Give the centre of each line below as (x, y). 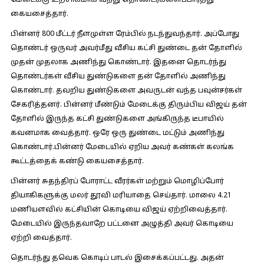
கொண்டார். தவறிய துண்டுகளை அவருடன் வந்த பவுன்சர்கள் (126, 91)
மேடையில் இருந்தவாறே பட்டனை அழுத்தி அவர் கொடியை (122, 224)
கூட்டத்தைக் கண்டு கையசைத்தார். (77, 161)
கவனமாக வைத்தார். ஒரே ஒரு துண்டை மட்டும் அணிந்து (117, 133)
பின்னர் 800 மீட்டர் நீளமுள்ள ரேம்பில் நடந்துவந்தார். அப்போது (125, 34)
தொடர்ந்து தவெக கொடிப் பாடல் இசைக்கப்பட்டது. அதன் (117, 258)
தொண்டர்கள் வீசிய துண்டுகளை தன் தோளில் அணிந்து (118, 77)
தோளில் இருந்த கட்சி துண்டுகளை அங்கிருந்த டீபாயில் (117, 119)
